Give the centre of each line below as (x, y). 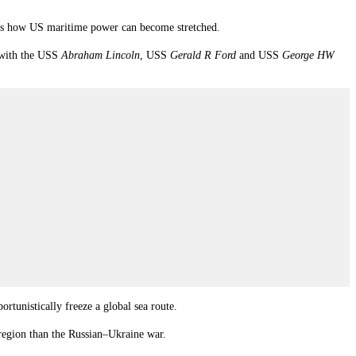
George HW (308, 55)
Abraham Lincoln (101, 55)
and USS (259, 55)
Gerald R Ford (203, 55)
